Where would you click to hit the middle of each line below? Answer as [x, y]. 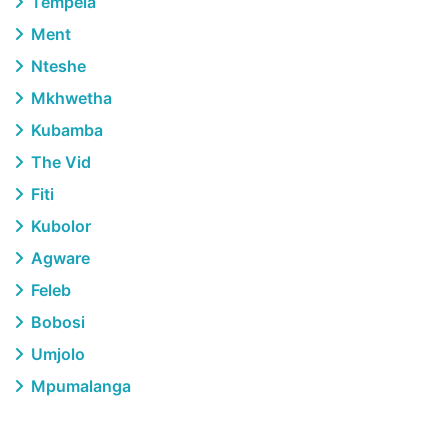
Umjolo [56, 354]
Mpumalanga [79, 386]
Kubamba [65, 130]
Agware [58, 258]
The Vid [59, 162]
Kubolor [59, 226]
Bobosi [56, 322]
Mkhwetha [69, 98]
